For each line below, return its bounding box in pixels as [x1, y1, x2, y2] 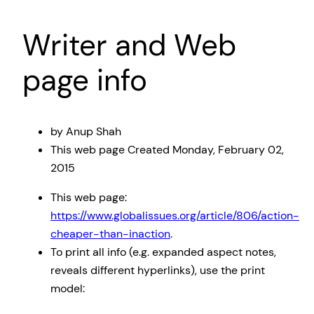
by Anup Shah [50, 124, 121, 139]
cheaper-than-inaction [50, 226, 170, 242]
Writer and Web [22, 26, 236, 65]
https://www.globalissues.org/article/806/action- [50, 208, 299, 224]
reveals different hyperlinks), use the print [50, 263, 265, 278]
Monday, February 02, [172, 142, 284, 158]
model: [50, 281, 85, 296]
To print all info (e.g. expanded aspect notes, [50, 245, 276, 260]
